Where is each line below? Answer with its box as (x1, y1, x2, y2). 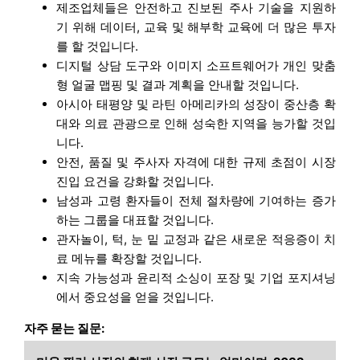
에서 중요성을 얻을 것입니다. (56, 288, 215, 305)
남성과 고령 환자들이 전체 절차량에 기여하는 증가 (56, 192, 336, 208)
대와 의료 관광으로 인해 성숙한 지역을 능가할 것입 (56, 115, 336, 131)
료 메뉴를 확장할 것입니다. (56, 250, 202, 266)
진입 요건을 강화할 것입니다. (56, 173, 215, 189)
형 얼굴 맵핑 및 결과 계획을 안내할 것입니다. (56, 76, 300, 92)
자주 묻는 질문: (24, 320, 105, 336)
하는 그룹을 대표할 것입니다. (56, 211, 215, 227)
